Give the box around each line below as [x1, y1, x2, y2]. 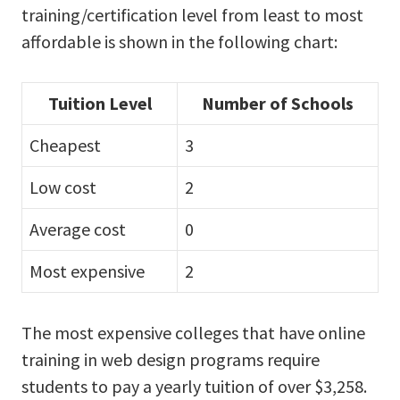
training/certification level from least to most [21, 3, 363, 26]
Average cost [29, 217, 126, 240]
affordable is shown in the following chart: [21, 29, 337, 53]
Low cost [29, 175, 96, 198]
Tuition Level [47, 91, 152, 114]
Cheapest [29, 133, 101, 156]
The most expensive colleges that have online [21, 321, 365, 344]
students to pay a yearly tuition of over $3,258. [21, 374, 367, 397]
